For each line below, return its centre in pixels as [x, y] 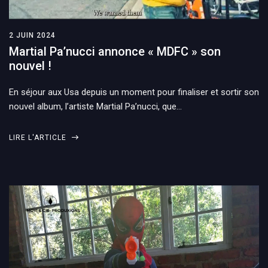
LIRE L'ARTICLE [39, 137]
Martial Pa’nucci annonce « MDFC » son [115, 51]
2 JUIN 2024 [32, 35]
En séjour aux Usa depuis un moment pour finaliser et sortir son [134, 92]
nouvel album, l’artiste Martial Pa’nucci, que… [95, 106]
